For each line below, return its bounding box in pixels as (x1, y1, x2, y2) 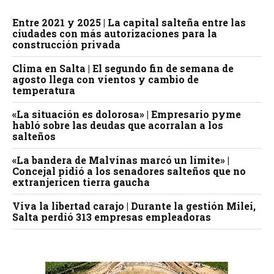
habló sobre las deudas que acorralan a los (12, 119, 223, 132)
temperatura (12, 84, 75, 97)
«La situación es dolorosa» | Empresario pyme (12, 108, 241, 121)
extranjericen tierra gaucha (12, 176, 150, 189)
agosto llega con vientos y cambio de (12, 73, 199, 86)
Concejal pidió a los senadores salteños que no (12, 165, 246, 178)
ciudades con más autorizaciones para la (12, 27, 217, 40)
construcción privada (12, 38, 120, 51)
